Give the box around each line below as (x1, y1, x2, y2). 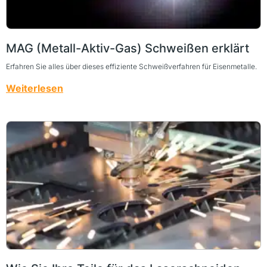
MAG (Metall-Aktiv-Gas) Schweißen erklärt (6, 41, 249, 55)
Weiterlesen (6, 82, 63, 94)
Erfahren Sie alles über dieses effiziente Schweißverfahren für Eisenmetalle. (6, 61, 257, 71)
